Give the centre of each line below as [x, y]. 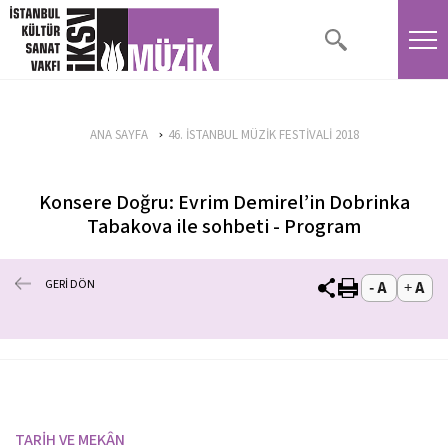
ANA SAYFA [118, 135]
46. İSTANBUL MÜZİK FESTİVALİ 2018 [263, 135]
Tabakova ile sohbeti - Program [224, 227]
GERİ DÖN [70, 284]
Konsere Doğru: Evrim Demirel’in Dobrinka [224, 203]
